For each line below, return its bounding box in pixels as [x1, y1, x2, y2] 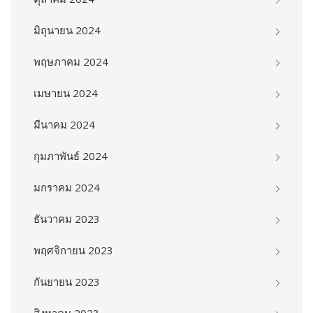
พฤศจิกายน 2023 [34, 242, 113, 257]
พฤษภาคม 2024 [34, 54, 108, 68]
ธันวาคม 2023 [34, 211, 100, 226]
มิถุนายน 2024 [34, 22, 101, 37]
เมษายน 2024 [34, 85, 98, 100]
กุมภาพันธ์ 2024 [34, 148, 108, 163]
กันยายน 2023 [34, 274, 100, 289]
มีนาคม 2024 [34, 117, 95, 131]
